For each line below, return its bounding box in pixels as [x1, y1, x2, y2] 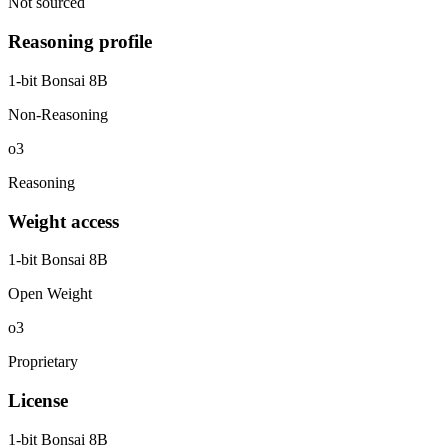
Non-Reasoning [8, 105, 108, 123]
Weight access [8, 210, 119, 232]
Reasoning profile [8, 31, 152, 53]
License [8, 389, 68, 411]
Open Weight [8, 285, 92, 303]
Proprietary [8, 353, 78, 371]
